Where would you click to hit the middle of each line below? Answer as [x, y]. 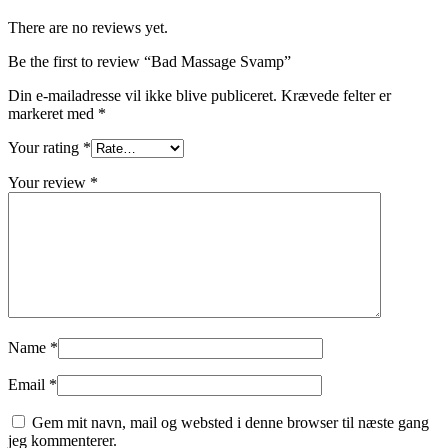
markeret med [53, 114]
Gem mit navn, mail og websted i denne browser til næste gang [230, 423]
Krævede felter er [336, 96]
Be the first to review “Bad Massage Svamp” [149, 62]
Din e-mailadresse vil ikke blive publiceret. [142, 96]
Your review [49, 183]
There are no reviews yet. [88, 28]
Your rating [45, 148]
